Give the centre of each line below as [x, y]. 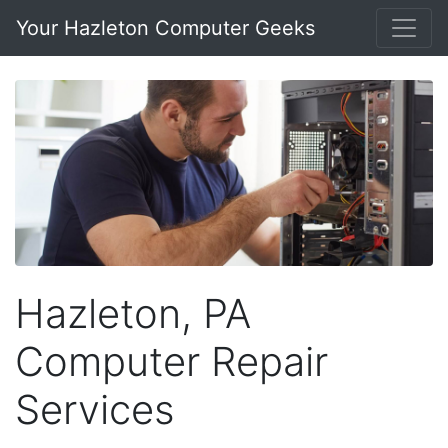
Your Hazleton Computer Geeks [165, 28]
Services [95, 409]
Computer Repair [171, 361]
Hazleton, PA [133, 313]
